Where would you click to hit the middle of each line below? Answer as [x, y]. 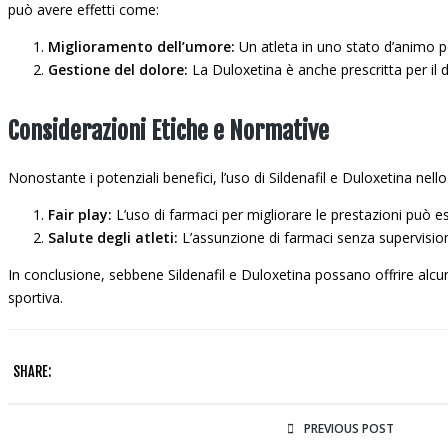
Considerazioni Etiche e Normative [168, 131]
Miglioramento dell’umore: [141, 46]
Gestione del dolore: [118, 69]
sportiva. [35, 297]
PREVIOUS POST [349, 428]
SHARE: [32, 371]
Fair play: [80, 214]
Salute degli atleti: [113, 237]
